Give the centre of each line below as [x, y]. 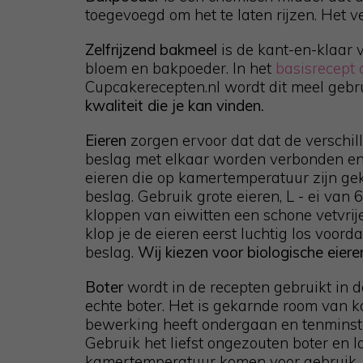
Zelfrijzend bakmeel [153, 49]
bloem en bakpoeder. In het [180, 68]
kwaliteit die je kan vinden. [175, 105]
